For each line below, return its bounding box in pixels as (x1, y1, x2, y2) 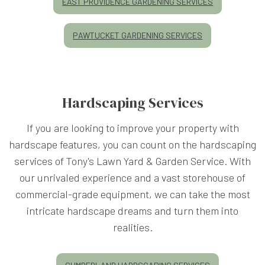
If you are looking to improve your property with (26, 121, 239, 134)
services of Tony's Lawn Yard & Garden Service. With (14, 154, 251, 167)
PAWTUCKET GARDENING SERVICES (73, 30, 203, 40)
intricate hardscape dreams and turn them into (27, 203, 238, 217)
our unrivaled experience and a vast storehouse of (20, 170, 245, 184)
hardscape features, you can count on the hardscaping (9, 137, 256, 151)
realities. (112, 220, 153, 234)
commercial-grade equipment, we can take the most (15, 187, 250, 201)
